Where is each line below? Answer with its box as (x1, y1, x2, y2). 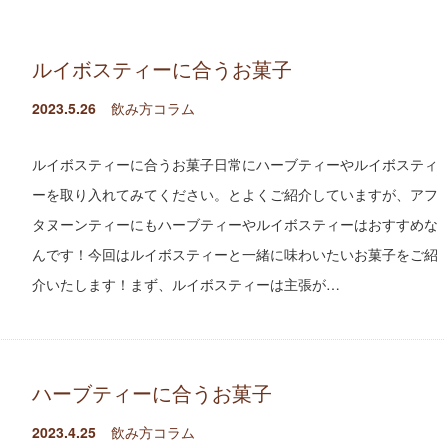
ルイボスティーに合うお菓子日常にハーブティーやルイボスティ (32, 153, 438, 174)
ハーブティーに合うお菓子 (32, 377, 272, 407)
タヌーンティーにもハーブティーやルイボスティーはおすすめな (32, 213, 438, 234)
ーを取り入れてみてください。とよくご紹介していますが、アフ (32, 183, 438, 204)
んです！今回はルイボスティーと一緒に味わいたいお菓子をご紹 (32, 243, 438, 264)
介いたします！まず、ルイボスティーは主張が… (32, 273, 340, 294)
